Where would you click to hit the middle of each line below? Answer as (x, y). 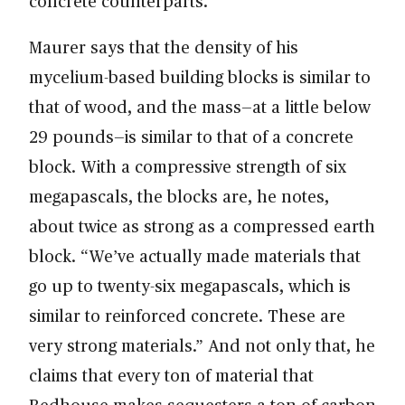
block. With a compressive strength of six (188, 166)
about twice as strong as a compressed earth (202, 226)
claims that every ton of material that (171, 375)
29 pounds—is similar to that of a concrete (191, 137)
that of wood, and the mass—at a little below (200, 107)
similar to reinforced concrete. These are (187, 316)
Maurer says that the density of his (164, 47)
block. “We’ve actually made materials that (195, 256)
